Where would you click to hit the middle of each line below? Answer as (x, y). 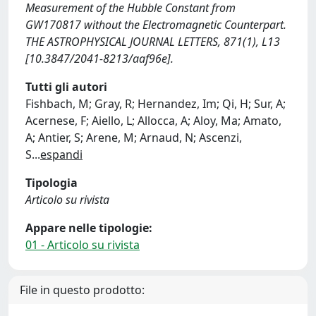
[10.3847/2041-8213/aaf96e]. (99, 59)
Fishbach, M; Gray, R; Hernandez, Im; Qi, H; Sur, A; (156, 104)
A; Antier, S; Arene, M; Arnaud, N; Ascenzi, (134, 138)
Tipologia (51, 183)
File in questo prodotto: (82, 290)
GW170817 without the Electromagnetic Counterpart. (156, 25)
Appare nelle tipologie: (89, 228)
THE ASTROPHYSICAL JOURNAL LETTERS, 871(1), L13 (153, 42)
